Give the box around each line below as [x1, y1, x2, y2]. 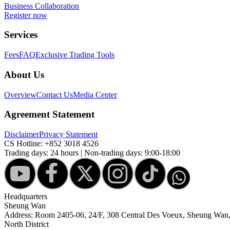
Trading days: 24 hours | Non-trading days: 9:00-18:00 [4, 148, 180, 157]
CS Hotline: [4, 139, 45, 148]
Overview [4, 90, 36, 99]
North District [4, 219, 49, 228]
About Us [4, 69, 44, 80]
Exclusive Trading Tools [35, 50, 114, 60]
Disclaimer [4, 129, 39, 139]
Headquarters [4, 191, 47, 201]
